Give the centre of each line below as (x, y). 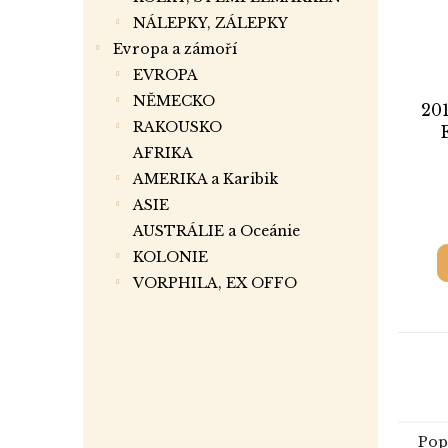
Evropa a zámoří (175, 49)
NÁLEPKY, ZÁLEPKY (210, 23)
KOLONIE (170, 257)
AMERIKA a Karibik (205, 179)
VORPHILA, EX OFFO (215, 283)
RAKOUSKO (177, 127)
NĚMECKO (174, 101)
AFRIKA (163, 153)
